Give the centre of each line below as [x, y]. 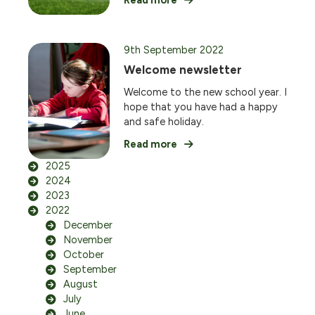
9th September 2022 [174, 50]
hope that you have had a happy [201, 107]
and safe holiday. [164, 122]
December [88, 225]
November [88, 240]
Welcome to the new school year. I [205, 92]
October [84, 255]
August [81, 284]
